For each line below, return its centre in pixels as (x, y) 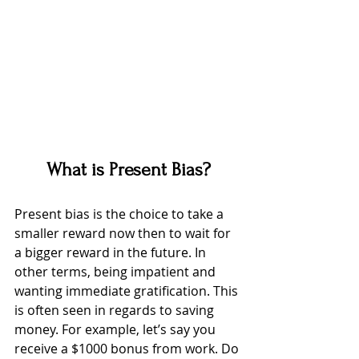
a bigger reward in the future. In (112, 253)
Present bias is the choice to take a (121, 214)
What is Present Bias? (128, 170)
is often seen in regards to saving (116, 311)
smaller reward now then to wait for (124, 234)
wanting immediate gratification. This (128, 291)
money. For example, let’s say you (117, 330)
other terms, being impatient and (117, 272)
